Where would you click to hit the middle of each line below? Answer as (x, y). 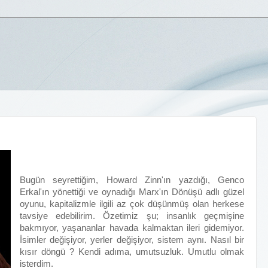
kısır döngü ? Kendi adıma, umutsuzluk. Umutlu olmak (132, 252)
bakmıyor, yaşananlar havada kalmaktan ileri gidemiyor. (132, 228)
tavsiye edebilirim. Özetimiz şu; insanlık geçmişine (132, 216)
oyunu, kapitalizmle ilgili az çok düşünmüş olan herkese (132, 204)
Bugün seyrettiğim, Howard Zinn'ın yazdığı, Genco (132, 180)
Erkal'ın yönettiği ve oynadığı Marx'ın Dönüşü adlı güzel (132, 192)
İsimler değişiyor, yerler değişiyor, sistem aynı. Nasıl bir (132, 240)
